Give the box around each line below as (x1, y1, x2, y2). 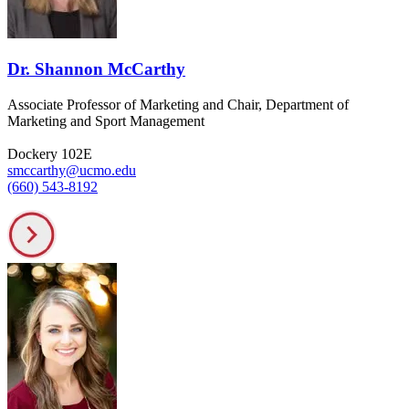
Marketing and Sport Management (7, 112, 204, 129)
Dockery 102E (7, 145, 92, 162)
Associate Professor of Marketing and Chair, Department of (7, 96, 349, 112)
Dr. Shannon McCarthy (7, 59, 185, 79)
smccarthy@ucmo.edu (7, 162, 136, 178)
